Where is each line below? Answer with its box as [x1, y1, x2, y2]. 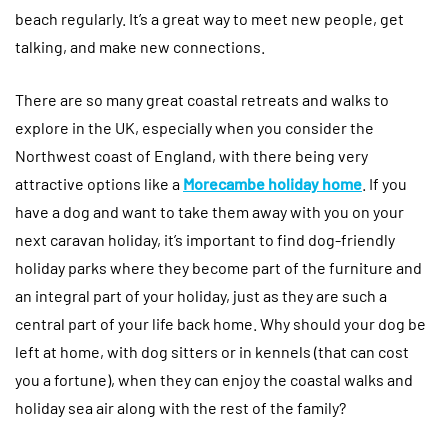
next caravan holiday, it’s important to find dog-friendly [15, 230, 395, 250]
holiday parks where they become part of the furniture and [15, 258, 422, 278]
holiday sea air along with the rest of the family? [15, 398, 346, 418]
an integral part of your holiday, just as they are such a [15, 286, 387, 306]
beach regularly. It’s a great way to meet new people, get [15, 9, 404, 29]
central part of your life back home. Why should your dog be [15, 314, 426, 334]
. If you [362, 174, 407, 194]
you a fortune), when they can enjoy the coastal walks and [15, 370, 413, 390]
